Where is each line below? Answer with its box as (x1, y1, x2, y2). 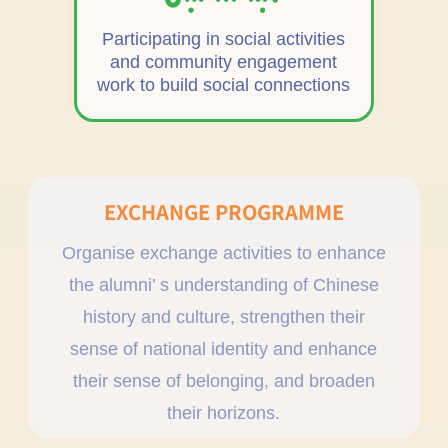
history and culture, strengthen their (82, 306, 365, 327)
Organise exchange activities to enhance (61, 242, 386, 263)
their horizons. (167, 402, 281, 423)
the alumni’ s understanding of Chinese (68, 274, 379, 295)
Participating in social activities (102, 29, 346, 50)
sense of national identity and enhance (70, 338, 378, 359)
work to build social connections (97, 75, 351, 96)
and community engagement (110, 52, 338, 73)
